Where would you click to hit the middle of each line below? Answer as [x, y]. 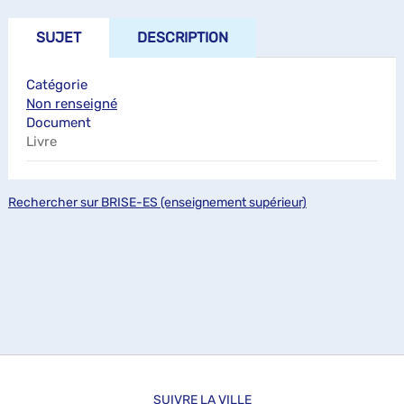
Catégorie [57, 84]
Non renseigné [72, 103]
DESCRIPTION [183, 37]
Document [59, 122]
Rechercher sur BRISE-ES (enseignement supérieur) [157, 202]
